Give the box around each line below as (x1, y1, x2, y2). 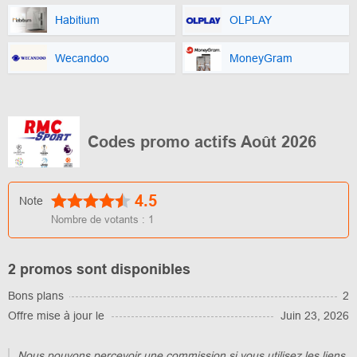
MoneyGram (229, 51, 292, 65)
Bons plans (8, 289, 64, 303)
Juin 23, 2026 (280, 309, 349, 323)
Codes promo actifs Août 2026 (88, 133, 316, 151)
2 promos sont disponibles (8, 261, 190, 278)
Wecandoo (55, 51, 109, 65)
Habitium (55, 13, 100, 26)
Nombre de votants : (51, 214, 148, 226)
